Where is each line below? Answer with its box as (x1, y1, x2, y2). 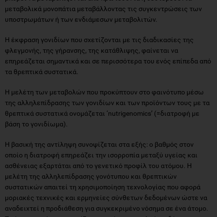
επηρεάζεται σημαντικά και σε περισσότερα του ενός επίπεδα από (5, 57, 211, 65)
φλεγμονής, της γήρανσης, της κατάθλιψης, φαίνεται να (5, 46, 178, 54)
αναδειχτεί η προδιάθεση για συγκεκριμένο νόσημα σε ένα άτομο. (5, 204, 208, 212)
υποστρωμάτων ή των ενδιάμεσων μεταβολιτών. (5, 15, 157, 23)
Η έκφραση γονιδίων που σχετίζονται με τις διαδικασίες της (5, 35, 194, 44)
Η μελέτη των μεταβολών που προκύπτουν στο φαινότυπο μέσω (5, 88, 204, 96)
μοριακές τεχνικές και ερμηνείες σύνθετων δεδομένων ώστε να (5, 193, 207, 201)
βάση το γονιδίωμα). (5, 120, 68, 128)
